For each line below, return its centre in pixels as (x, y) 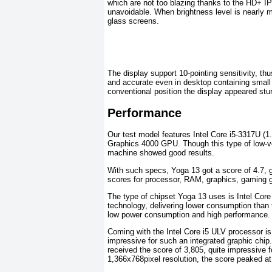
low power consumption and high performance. (189, 214)
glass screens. (133, 21)
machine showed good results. (161, 153)
